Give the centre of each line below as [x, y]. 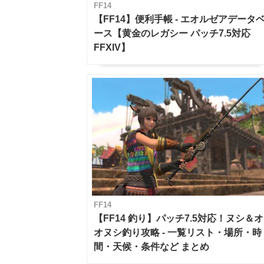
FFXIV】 [112, 47]
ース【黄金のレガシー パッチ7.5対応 [172, 33]
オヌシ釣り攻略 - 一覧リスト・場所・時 [178, 232]
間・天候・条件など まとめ [152, 246]
